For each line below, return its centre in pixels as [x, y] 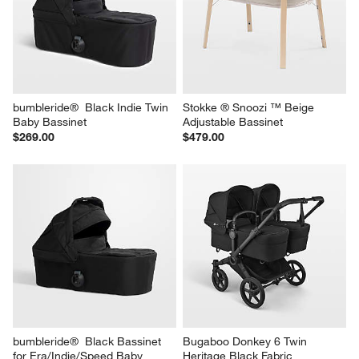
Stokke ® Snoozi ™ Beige [250, 107]
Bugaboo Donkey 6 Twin [246, 341]
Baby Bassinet [50, 121]
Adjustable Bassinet [233, 121]
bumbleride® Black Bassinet [89, 341]
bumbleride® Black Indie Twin [93, 107]
